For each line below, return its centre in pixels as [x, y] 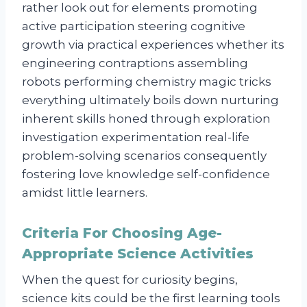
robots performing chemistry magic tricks [147, 82]
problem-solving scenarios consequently [144, 156]
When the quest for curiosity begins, [130, 280]
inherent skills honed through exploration [146, 119]
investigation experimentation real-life [136, 137]
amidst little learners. [85, 193]
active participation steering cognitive [134, 26]
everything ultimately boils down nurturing [150, 100]
